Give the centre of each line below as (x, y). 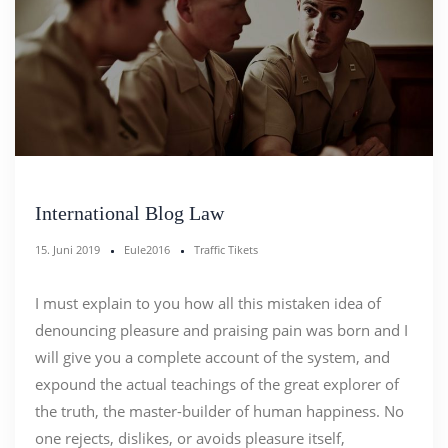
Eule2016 (147, 250)
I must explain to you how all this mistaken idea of (208, 303)
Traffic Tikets (226, 250)
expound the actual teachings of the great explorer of (217, 384)
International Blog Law (129, 213)
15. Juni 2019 (67, 250)
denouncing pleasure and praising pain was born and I (221, 330)
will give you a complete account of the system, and (212, 357)
